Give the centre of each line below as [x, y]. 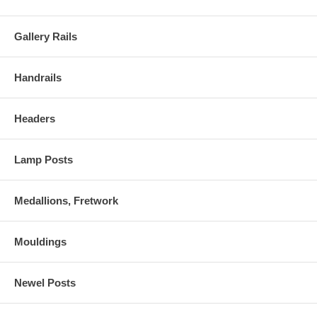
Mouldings [40, 242]
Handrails [38, 78]
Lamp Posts [44, 160]
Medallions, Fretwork [66, 201]
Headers [35, 119]
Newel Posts [45, 283]
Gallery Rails [46, 37]
